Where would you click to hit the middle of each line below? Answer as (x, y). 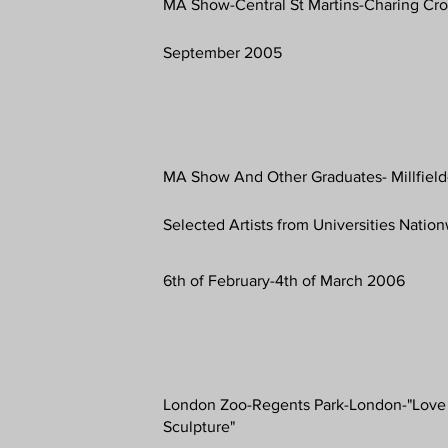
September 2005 (223, 52)
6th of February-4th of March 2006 (284, 280)
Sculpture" (199, 426)
